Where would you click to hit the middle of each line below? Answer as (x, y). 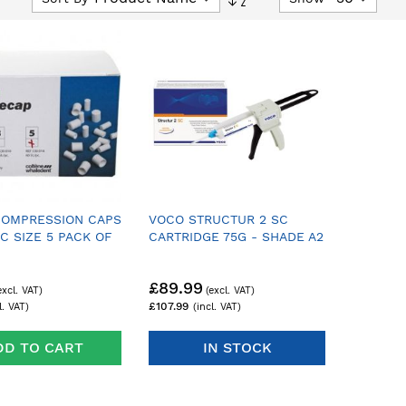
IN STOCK (237, 347)
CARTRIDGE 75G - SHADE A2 (236, 237)
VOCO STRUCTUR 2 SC (218, 219)
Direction (274, 25)
